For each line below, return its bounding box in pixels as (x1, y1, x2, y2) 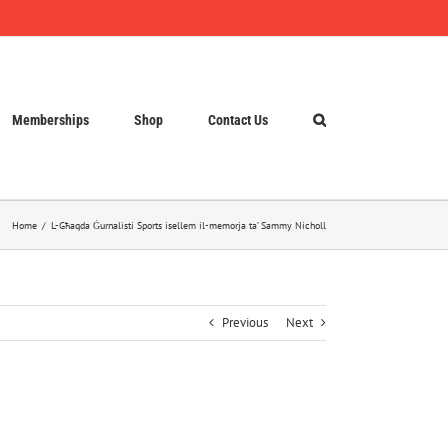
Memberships (12, 111, 89, 128)
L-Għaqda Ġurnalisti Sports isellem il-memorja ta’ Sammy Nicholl (51, 218, 326, 232)
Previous (222, 314, 268, 331)
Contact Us (208, 111, 268, 128)
